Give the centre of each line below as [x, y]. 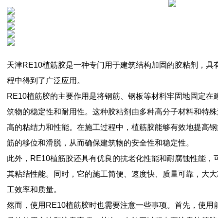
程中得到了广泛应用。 [46, 81]
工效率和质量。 [34, 190]
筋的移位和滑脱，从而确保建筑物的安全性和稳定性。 [100, 143]
